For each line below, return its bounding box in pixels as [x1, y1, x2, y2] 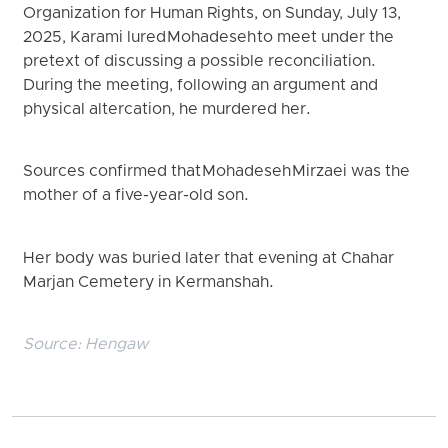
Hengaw [85, 334, 149, 355]
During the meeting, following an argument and [23, 75, 379, 96]
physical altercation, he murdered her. [23, 99, 313, 120]
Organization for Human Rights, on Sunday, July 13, [23, 3, 402, 24]
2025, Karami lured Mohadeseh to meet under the [23, 27, 395, 48]
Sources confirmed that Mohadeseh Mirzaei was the [23, 162, 411, 183]
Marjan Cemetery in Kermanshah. [23, 272, 276, 293]
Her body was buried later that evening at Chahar [23, 248, 395, 269]
